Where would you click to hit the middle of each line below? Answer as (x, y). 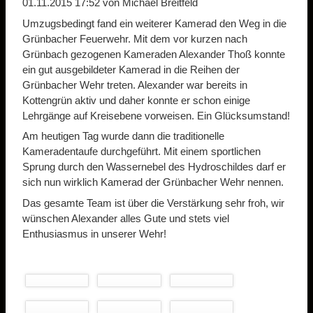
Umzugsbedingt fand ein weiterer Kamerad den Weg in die (154, 23)
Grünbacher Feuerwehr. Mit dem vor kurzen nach (135, 38)
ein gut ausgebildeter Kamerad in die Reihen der (131, 69)
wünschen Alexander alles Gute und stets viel (126, 218)
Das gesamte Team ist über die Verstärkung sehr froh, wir (153, 203)
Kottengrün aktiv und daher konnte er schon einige (136, 100)
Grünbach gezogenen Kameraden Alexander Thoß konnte (154, 54)
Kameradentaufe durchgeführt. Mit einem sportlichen (141, 152)
